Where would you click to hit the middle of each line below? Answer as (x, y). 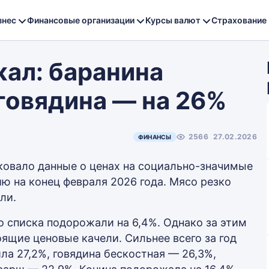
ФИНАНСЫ (155, 137)
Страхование (239, 20)
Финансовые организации (81, 20)
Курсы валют (173, 20)
